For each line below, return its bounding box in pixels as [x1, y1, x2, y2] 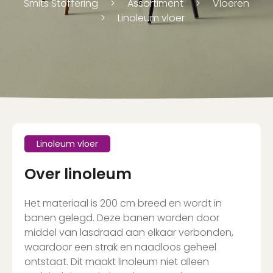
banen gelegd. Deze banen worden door [24, 210, 219, 225]
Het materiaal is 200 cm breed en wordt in [24, 196, 222, 210]
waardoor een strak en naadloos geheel [24, 239, 216, 254]
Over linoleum [24, 163, 132, 185]
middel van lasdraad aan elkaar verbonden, [24, 225, 233, 239]
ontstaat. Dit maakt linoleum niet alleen [24, 254, 209, 269]
